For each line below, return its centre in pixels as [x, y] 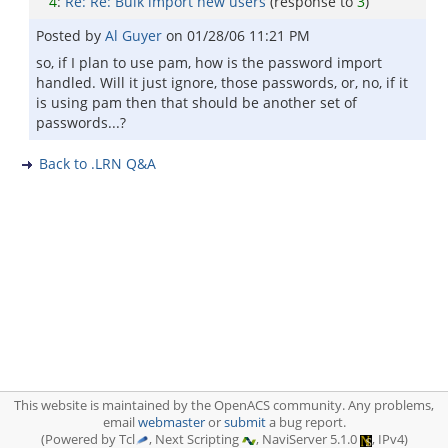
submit [244, 422]
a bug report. [305, 422]
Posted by [70, 35]
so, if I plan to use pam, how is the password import [209, 62]
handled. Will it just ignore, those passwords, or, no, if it [222, 82]
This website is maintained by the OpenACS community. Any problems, [224, 405]
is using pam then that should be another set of [196, 102]
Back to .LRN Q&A [97, 163]
